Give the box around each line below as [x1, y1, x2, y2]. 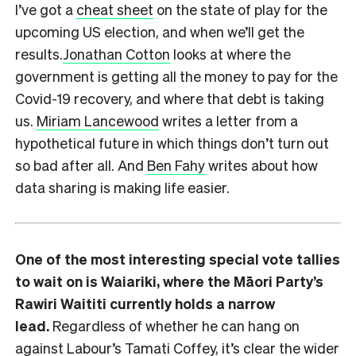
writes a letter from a [159, 110, 298, 130]
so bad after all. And [15, 155, 147, 174]
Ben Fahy [147, 155, 205, 174]
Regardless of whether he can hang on [52, 315, 300, 335]
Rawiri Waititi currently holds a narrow [15, 293, 275, 312]
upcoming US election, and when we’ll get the [15, 21, 304, 41]
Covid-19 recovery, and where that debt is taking [15, 88, 324, 107]
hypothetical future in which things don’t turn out [15, 133, 329, 152]
